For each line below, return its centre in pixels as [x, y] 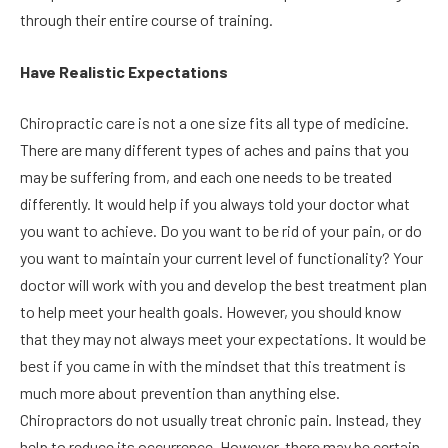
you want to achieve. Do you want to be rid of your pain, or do [221, 231]
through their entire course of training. [146, 20]
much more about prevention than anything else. [180, 393]
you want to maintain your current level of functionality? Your [221, 258]
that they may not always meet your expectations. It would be [223, 339]
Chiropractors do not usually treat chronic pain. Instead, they [220, 420]
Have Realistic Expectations [124, 71]
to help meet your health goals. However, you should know [210, 312]
